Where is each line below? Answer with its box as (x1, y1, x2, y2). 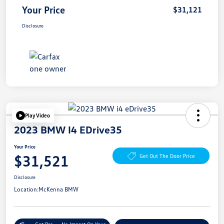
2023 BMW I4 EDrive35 (14, 123, 122, 135)
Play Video (25, 112, 50, 119)
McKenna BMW (38, 185, 78, 193)
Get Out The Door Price (139, 152, 195, 159)
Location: (14, 185, 38, 193)
